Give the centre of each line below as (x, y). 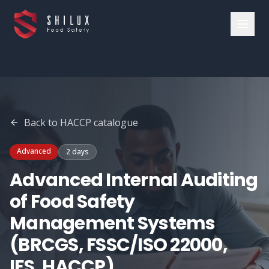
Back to (42, 122)
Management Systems (113, 223)
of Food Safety (72, 202)
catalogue (115, 122)
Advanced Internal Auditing (134, 180)
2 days (77, 152)
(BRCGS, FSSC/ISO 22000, (119, 245)
